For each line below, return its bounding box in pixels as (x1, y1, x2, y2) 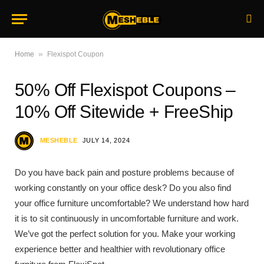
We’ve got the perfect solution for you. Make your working (15, 229, 235, 239)
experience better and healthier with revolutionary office (15, 244, 225, 254)
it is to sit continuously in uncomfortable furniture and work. (15, 213, 239, 223)
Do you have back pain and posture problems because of (15, 167, 234, 177)
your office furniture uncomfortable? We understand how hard (15, 198, 249, 208)
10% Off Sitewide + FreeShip (15, 102, 233, 121)
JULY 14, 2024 (82, 136, 130, 144)
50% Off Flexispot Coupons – (15, 80, 236, 100)
